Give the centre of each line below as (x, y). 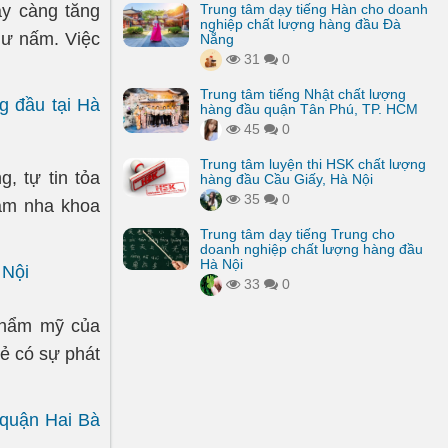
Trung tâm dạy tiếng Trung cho (297, 234)
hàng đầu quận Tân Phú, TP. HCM (309, 109)
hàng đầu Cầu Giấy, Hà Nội (286, 179)
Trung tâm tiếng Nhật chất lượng (303, 94)
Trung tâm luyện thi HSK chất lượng (313, 164)
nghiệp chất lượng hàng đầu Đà (300, 24)
